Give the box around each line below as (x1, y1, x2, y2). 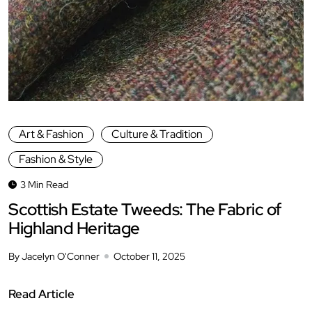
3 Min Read (20, 178, 68, 191)
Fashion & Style (19, 151, 93, 166)
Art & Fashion (19, 126, 84, 141)
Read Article (8, 286, 75, 302)
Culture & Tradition (111, 126, 203, 141)
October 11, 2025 (114, 249, 185, 263)
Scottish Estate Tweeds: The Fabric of (8, 198, 282, 220)
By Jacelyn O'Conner (8, 249, 100, 263)
